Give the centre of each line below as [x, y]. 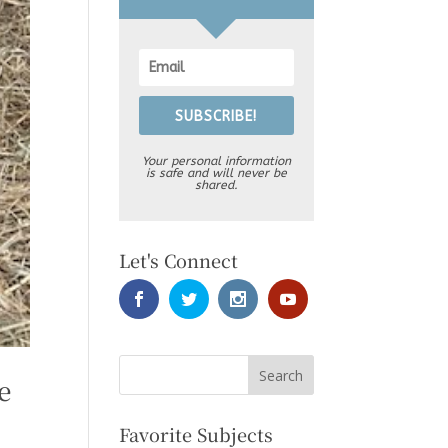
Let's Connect [179, 260]
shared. [216, 185]
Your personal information [216, 161]
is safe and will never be [216, 173]
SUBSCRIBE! [216, 117]
